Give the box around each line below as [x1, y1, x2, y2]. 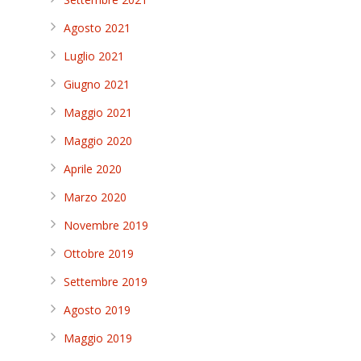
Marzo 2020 [64, 189, 127, 205]
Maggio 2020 [64, 133, 132, 148]
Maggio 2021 [64, 105, 132, 120]
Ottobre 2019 [64, 246, 134, 261]
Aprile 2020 [64, 161, 122, 176]
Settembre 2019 [64, 274, 147, 289]
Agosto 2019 [64, 302, 131, 317]
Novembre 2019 [64, 218, 148, 233]
